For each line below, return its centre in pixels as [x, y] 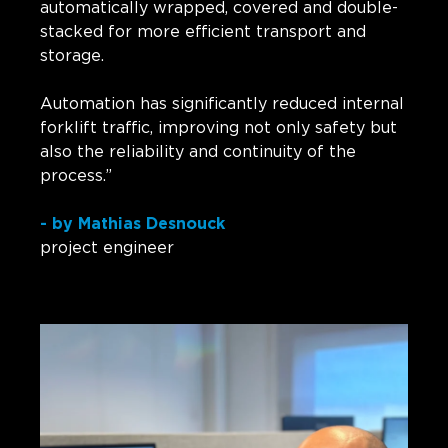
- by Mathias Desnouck [132, 223]
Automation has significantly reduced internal [222, 103]
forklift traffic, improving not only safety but [218, 127]
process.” [76, 175]
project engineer [107, 247]
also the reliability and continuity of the [198, 151]
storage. [72, 55]
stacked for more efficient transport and [203, 31]
